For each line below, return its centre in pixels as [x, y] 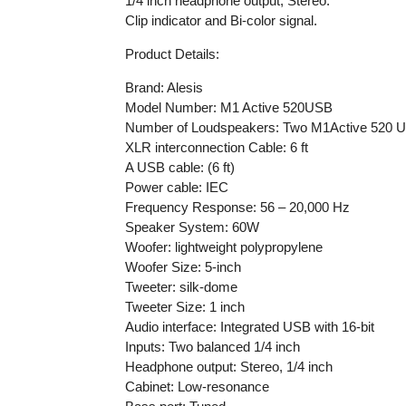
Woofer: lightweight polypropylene [223, 246]
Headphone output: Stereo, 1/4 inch [228, 366]
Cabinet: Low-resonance [197, 386]
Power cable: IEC [176, 187]
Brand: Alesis [164, 87]
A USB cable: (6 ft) [179, 167]
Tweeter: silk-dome [181, 286]
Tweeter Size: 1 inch [184, 306]
